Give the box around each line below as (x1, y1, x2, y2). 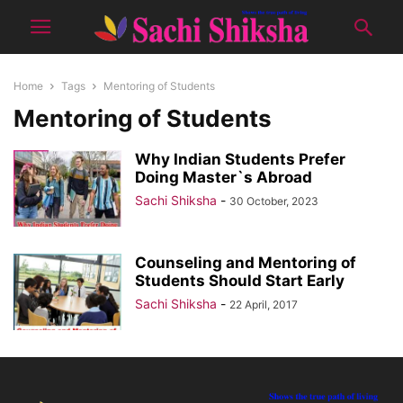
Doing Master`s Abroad (135, 168, 312, 186)
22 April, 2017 (229, 298, 298, 311)
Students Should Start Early (135, 272, 345, 290)
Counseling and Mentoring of (135, 254, 356, 272)
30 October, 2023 (229, 194, 318, 208)
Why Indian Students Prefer (135, 150, 345, 168)
